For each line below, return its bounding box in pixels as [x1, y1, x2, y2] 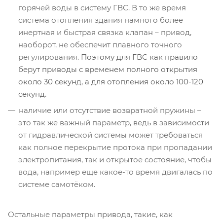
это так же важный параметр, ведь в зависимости [18, 117, 209, 127]
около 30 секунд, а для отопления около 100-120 [18, 76, 203, 86]
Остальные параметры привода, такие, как [8, 209, 173, 219]
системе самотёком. [18, 179, 95, 189]
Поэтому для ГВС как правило [81, 52, 198, 62]
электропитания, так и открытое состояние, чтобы [18, 154, 212, 164]
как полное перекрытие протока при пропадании [18, 142, 212, 152]
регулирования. [18, 52, 81, 62]
